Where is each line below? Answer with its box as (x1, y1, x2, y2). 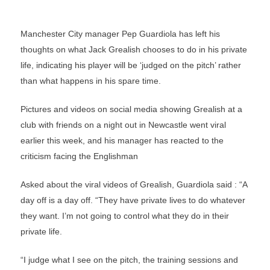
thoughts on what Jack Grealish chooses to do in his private (20, 45, 248, 54)
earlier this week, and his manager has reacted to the (20, 136, 224, 145)
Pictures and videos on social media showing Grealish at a (20, 104, 243, 114)
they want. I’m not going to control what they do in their (20, 211, 230, 221)
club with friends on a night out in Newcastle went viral (20, 120, 227, 130)
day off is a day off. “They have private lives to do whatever (20, 195, 246, 205)
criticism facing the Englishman (20, 151, 139, 161)
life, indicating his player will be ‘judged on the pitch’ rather (20, 60, 242, 70)
